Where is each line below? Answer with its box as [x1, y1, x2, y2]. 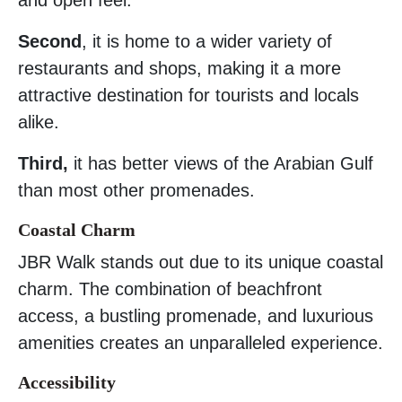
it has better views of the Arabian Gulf [68, 153, 373, 173]
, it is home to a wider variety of [82, 31, 332, 51]
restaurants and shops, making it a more [18, 57, 341, 78]
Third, [18, 153, 68, 173]
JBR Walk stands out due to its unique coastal [18, 251, 383, 272]
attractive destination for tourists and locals [18, 84, 359, 105]
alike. [18, 111, 59, 132]
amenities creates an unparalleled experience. [18, 332, 383, 353]
